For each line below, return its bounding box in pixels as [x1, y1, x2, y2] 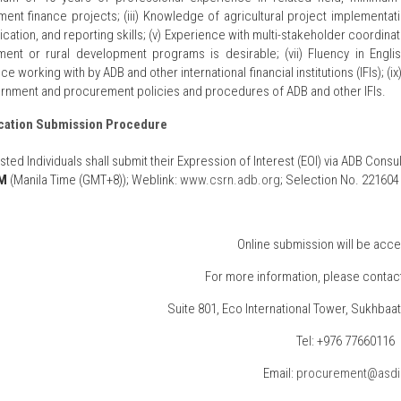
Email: [263, 365, 297, 381]
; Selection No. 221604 [279, 172, 399, 188]
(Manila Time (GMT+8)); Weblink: [9, 172, 180, 188]
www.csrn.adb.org [179, 172, 280, 188]
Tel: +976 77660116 [295, 333, 395, 349]
